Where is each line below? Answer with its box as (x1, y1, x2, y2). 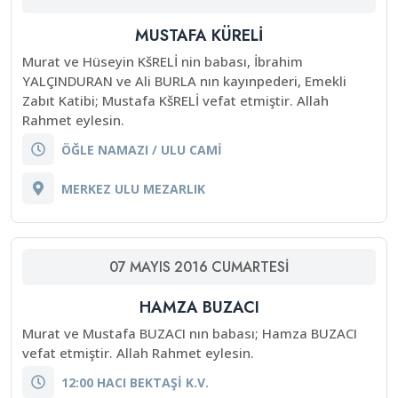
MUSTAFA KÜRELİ (135, 24, 263, 47)
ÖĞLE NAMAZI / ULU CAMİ (61, 140, 222, 158)
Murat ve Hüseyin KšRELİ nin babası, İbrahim (22, 52, 303, 70)
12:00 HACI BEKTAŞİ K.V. (61, 373, 209, 391)
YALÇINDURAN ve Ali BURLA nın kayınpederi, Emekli (22, 72, 346, 90)
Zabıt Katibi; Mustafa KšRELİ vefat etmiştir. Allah (22, 92, 329, 109)
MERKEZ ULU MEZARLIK (61, 179, 205, 197)
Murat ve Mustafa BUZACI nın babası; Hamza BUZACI (22, 324, 357, 342)
